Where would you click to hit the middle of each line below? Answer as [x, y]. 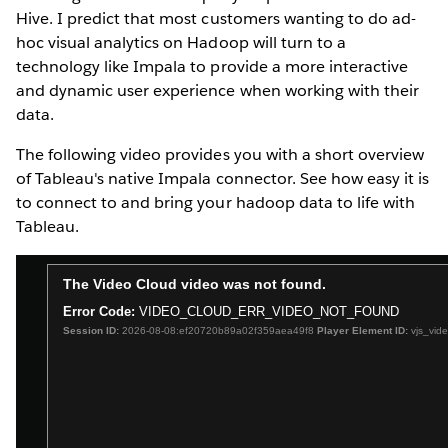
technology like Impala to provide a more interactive [212, 66]
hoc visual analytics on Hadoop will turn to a [181, 42]
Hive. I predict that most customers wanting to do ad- [216, 18]
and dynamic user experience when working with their [217, 90]
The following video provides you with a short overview [220, 154]
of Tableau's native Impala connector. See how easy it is [223, 178]
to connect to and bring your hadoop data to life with [216, 202]
